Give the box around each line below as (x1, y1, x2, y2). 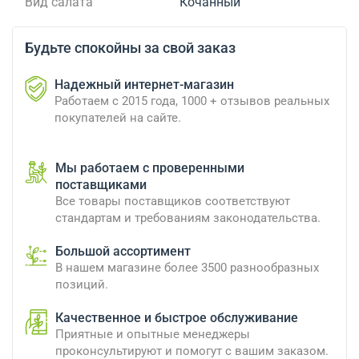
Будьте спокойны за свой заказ (25, 39, 236, 57)
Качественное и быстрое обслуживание (55, 310, 298, 326)
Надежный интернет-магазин (54, 77, 234, 93)
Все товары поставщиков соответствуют (55, 194, 290, 209)
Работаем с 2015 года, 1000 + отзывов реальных (54, 94, 329, 109)
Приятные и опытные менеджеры (55, 327, 250, 342)
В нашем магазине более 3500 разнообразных (55, 260, 319, 276)
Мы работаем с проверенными (55, 160, 244, 176)
